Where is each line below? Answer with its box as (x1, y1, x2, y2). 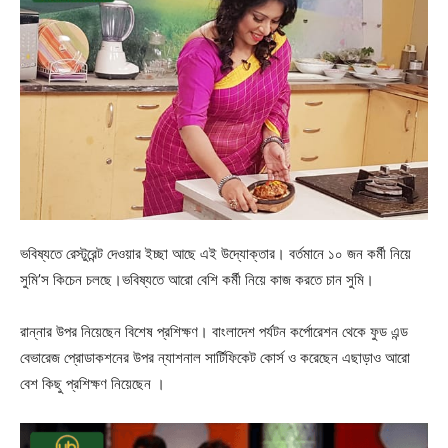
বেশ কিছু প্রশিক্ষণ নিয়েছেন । (20, 373, 165, 393)
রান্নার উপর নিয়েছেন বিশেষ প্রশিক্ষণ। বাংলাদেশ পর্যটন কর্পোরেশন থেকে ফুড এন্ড (20, 321, 408, 341)
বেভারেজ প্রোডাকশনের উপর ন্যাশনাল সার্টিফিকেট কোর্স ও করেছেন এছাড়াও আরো (20, 347, 410, 367)
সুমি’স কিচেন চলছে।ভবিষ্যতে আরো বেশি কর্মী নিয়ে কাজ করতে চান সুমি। (20, 269, 374, 289)
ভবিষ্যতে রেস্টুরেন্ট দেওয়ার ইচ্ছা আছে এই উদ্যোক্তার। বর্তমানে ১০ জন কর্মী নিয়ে (20, 243, 411, 263)
